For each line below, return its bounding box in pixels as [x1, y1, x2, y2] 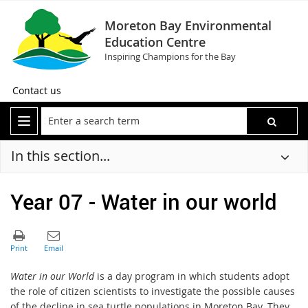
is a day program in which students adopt [97, 269, 289, 283]
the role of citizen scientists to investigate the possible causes [10, 284, 295, 298]
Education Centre [104, 34, 206, 50]
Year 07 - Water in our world [10, 186, 277, 216]
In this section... [11, 146, 110, 165]
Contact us [12, 84, 61, 97]
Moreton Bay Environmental [104, 17, 272, 34]
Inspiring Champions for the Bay [104, 50, 236, 63]
